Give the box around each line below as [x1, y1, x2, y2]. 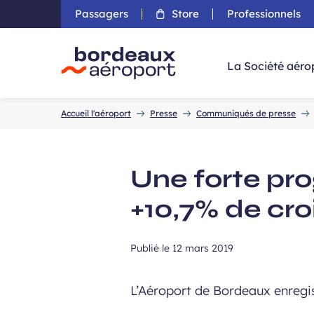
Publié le [130, 242, 173, 254]
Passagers [75, 7, 128, 20]
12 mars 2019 [172, 242, 234, 254]
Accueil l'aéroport [61, 108, 131, 118]
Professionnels [227, 7, 301, 20]
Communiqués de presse [196, 108, 296, 118]
